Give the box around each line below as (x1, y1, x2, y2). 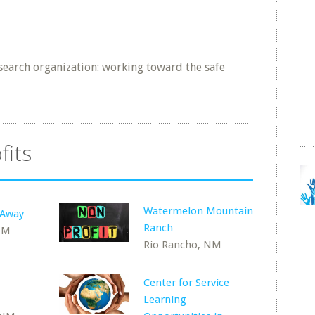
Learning (143, 293, 187, 306)
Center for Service (143, 276, 230, 289)
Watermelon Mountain (143, 205, 254, 217)
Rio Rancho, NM (143, 238, 222, 251)
